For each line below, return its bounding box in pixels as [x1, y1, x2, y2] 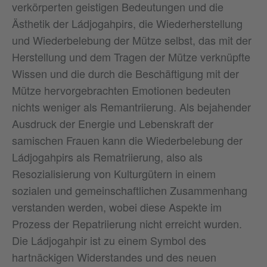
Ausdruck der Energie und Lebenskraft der [12, 115, 213, 131]
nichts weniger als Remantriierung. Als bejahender [12, 98, 251, 114]
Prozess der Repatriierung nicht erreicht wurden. [12, 215, 242, 231]
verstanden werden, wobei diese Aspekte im [12, 198, 222, 215]
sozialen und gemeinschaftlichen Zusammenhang [12, 182, 247, 198]
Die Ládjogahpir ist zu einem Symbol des [12, 232, 206, 248]
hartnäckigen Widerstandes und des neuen [12, 249, 216, 265]
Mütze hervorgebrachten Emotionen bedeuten [12, 82, 231, 98]
